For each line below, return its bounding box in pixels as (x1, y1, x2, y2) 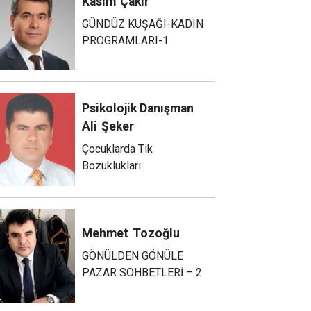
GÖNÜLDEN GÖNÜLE (82, 249, 184, 263)
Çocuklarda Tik (82, 142, 153, 155)
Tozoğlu (133, 226, 180, 241)
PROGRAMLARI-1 (82, 33, 169, 47)
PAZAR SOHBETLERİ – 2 (82, 266, 203, 280)
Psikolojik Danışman (82, 101, 194, 115)
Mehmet (82, 226, 129, 241)
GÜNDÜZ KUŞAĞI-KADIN (82, 17, 204, 31)
